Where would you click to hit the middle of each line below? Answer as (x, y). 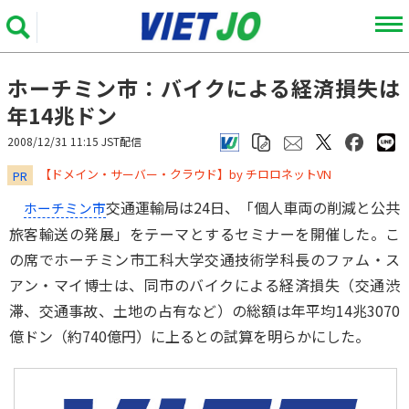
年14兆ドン (62, 115)
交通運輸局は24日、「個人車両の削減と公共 (253, 207)
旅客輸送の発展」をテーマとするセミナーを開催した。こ (204, 234)
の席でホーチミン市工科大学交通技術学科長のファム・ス (204, 259)
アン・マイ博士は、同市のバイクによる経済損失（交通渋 (204, 285)
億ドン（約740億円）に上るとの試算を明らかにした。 (189, 336)
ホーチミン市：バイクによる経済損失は (204, 88)
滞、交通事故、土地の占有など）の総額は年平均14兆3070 (204, 310)
